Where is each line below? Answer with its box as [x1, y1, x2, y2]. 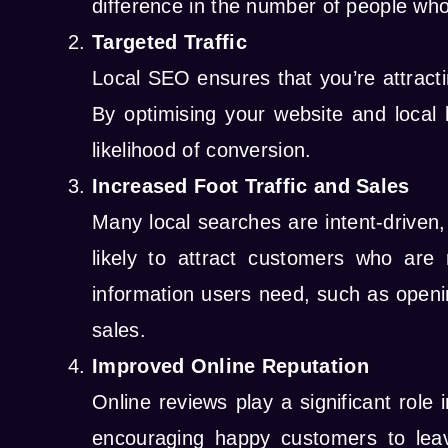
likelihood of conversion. [92, 139, 312, 162]
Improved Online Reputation [92, 355, 369, 378]
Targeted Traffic [92, 31, 247, 54]
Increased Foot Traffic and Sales [92, 175, 410, 198]
